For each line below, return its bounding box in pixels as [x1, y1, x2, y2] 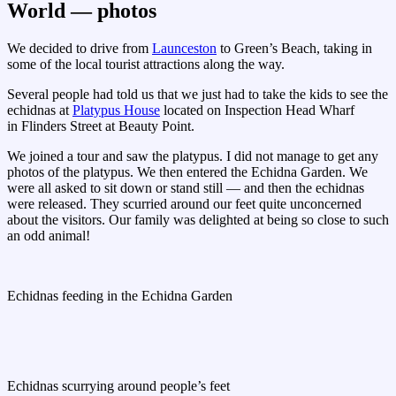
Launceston [152, 41, 217, 57]
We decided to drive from [7, 41, 152, 57]
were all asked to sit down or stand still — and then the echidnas [7, 180, 364, 196]
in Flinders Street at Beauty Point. [7, 118, 194, 134]
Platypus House [72, 103, 160, 118]
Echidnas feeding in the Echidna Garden [7, 288, 232, 304]
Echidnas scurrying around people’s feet [7, 378, 230, 394]
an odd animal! [7, 228, 90, 244]
